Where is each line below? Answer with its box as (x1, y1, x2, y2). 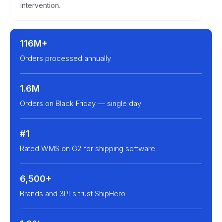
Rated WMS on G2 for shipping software (20, 143, 155, 153)
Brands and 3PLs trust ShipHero (20, 188, 125, 198)
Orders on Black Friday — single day (20, 98, 141, 108)
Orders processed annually (20, 53, 111, 63)
